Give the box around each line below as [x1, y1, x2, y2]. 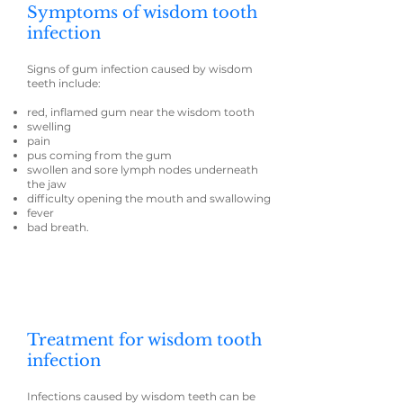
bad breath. [27, 220, 89, 234]
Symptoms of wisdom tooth [27, 3, 257, 22]
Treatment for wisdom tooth [27, 330, 262, 350]
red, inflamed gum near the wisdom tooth [27, 105, 255, 119]
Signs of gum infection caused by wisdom [27, 62, 253, 76]
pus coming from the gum [27, 148, 172, 162]
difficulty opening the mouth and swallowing [27, 192, 271, 205]
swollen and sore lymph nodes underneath [27, 163, 258, 176]
